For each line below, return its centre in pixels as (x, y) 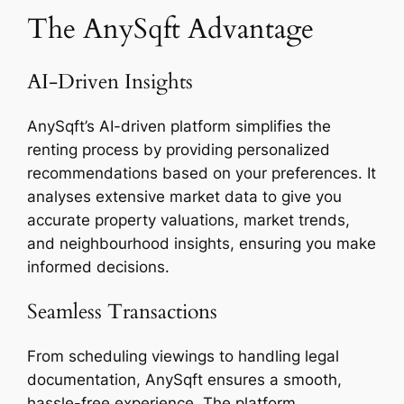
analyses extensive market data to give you (185, 196)
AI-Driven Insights (110, 81)
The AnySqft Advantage (171, 28)
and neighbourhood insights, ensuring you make (202, 243)
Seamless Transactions (123, 311)
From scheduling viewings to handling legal (184, 357)
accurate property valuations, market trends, (189, 220)
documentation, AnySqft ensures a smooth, (185, 380)
